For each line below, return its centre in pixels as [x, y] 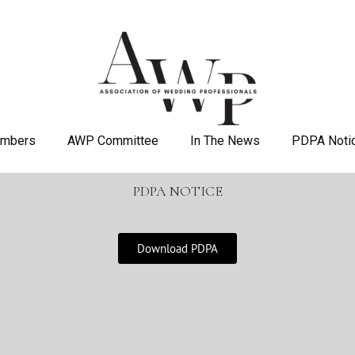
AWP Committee [113, 141]
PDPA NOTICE [177, 191]
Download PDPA [177, 248]
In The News [225, 141]
